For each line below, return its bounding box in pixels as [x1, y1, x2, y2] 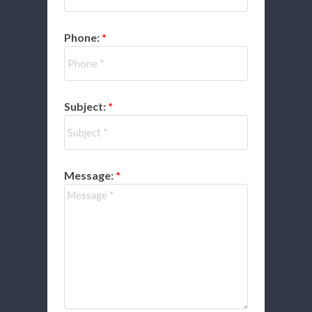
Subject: [63, 100, 108, 114]
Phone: [63, 31, 102, 45]
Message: [63, 169, 116, 182]
